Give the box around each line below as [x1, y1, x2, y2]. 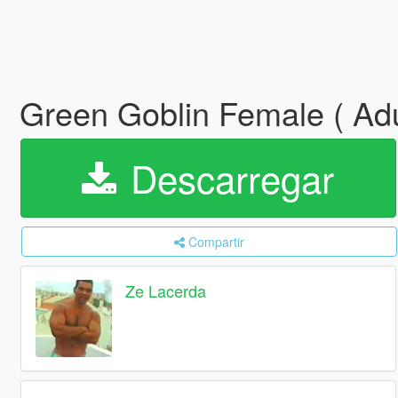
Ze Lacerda [125, 279, 207, 303]
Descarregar [120, 151, 335, 204]
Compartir [187, 233, 244, 251]
